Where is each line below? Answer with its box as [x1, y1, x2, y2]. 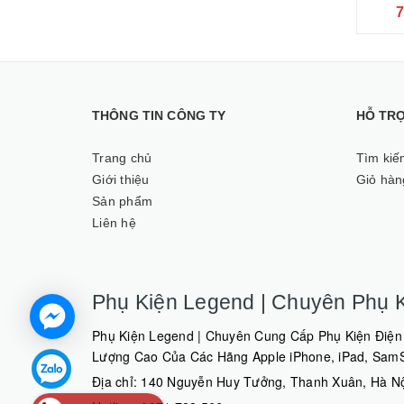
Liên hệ [92, 216, 136, 230]
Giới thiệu [92, 172, 150, 187]
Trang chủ [92, 151, 152, 165]
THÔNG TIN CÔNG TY [92, 108, 226, 123]
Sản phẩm [92, 194, 152, 208]
